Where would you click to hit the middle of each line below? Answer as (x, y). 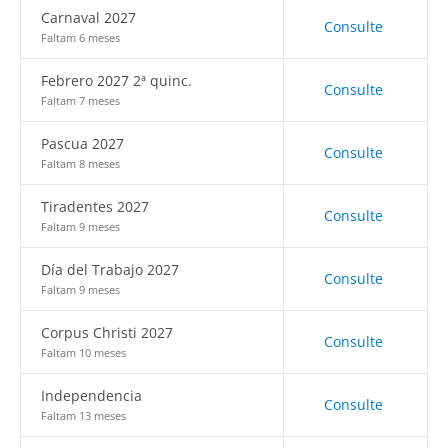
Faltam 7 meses (80, 100)
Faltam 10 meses (83, 352)
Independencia (91, 395)
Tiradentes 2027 (95, 206)
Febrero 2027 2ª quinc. (116, 80)
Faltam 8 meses (80, 163)
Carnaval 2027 (88, 17)
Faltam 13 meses (83, 415)
